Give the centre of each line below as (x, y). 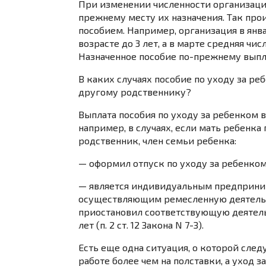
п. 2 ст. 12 (120, 224)
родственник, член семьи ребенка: (157, 140)
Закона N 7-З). (172, 224)
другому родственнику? (135, 91)
